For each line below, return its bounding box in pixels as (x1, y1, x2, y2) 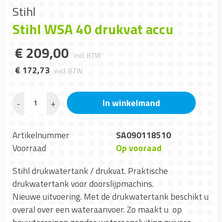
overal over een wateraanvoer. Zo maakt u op (12, 203, 182, 217)
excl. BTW (54, 65, 82, 76)
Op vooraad (116, 141, 162, 155)
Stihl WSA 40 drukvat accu (12, 18, 173, 40)
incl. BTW (74, 50, 101, 61)
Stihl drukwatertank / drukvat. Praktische (12, 164, 168, 178)
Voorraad (12, 141, 46, 155)
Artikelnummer (12, 128, 69, 142)
